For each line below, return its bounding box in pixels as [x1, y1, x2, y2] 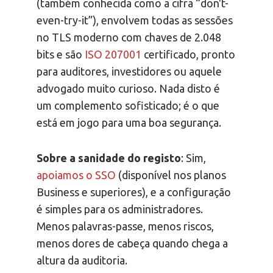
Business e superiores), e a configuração [37, 186, 231, 199]
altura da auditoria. [37, 254, 127, 267]
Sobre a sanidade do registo [37, 152, 181, 165]
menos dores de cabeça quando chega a [37, 237, 228, 250]
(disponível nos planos [116, 169, 226, 182]
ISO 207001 [85, 48, 141, 61]
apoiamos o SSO [37, 169, 116, 182]
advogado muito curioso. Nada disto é [37, 82, 220, 95]
